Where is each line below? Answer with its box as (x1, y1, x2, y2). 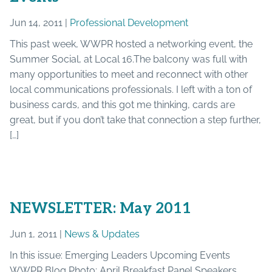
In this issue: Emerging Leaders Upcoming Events (10, 249, 230, 261)
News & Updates (64, 228, 140, 240)
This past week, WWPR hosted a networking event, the (10, 38, 253, 50)
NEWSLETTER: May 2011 (10, 199, 191, 217)
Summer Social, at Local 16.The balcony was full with (10, 53, 247, 65)
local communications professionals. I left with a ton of (10, 83, 252, 95)
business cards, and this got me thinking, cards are (10, 98, 235, 110)
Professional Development (70, 16, 188, 29)
